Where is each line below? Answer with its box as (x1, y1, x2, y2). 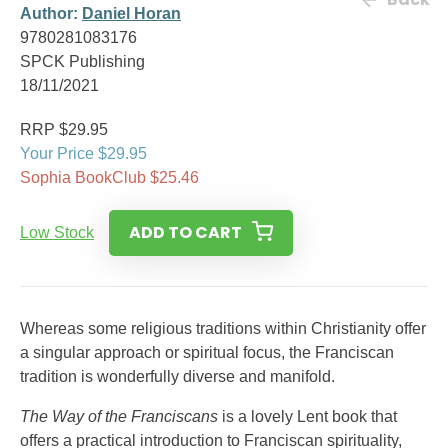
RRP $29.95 (20, 121, 108, 138)
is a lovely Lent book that (218, 408, 397, 425)
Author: (20, 5, 82, 22)
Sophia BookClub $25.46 (20, 169, 199, 186)
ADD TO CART (129, 221, 242, 244)
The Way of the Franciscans (20, 408, 218, 425)
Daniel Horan (82, 5, 181, 22)
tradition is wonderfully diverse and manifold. (20, 368, 335, 385)
